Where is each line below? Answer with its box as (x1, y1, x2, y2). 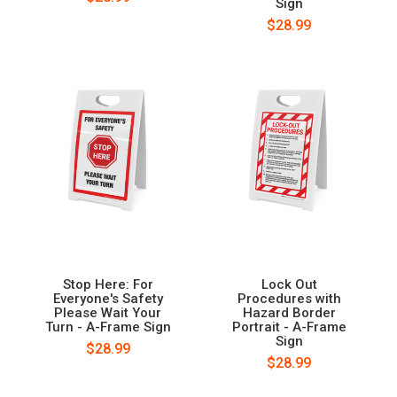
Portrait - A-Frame (231, 318, 346, 335)
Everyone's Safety (52, 290, 163, 307)
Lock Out (261, 276, 317, 292)
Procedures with (237, 290, 341, 307)
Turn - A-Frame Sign (44, 318, 171, 335)
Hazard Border (242, 304, 336, 321)
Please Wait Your (54, 304, 162, 321)
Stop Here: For (62, 276, 153, 292)
